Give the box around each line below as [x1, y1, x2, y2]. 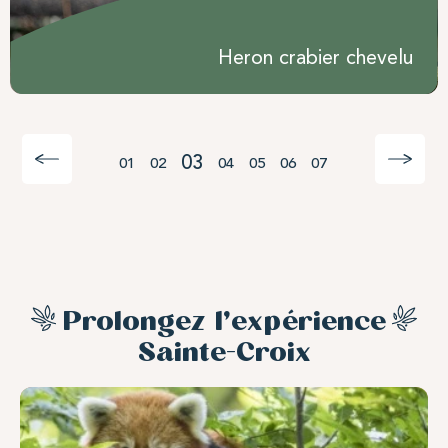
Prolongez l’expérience [62, 305, 386, 336]
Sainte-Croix [137, 336, 311, 367]
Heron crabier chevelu [218, 45, 413, 69]
